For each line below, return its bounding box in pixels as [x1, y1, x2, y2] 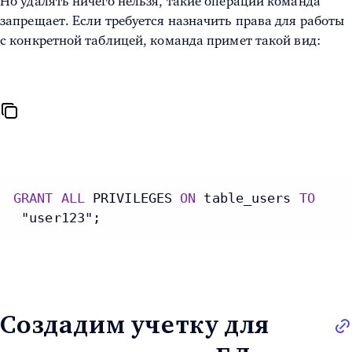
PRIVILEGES [84, 190, 181, 207]
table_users [196, 190, 299, 207]
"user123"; [13, 210, 101, 226]
